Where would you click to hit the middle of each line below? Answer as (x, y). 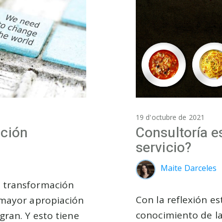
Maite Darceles (189, 168)
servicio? (164, 148)
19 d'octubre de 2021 (170, 117)
